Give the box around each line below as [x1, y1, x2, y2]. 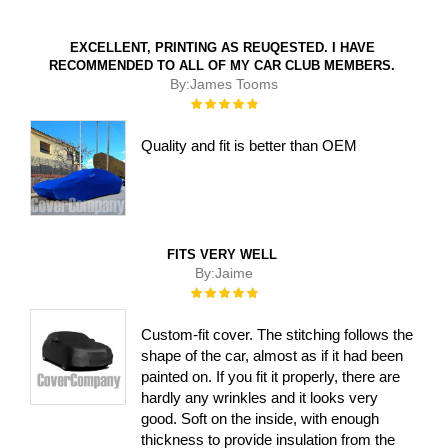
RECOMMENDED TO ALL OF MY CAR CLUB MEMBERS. [49, 57, 395, 73]
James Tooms [190, 75, 278, 92]
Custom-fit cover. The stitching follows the [141, 325, 414, 343]
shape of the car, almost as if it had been [141, 346, 404, 364]
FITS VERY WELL [167, 246, 277, 262]
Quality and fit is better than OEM [141, 136, 358, 154]
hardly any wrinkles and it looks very [141, 388, 379, 406]
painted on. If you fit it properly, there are [141, 367, 401, 385]
